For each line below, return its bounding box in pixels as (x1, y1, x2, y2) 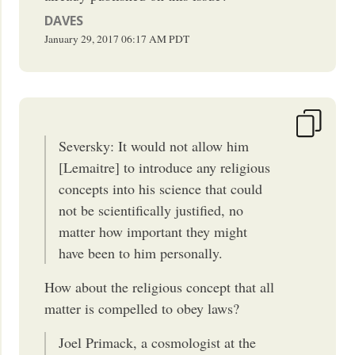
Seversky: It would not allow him (59, 136, 250, 155)
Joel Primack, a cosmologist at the (59, 332, 257, 352)
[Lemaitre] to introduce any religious (59, 157, 271, 177)
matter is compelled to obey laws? (44, 298, 240, 318)
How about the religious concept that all (44, 277, 275, 296)
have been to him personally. (59, 242, 223, 262)
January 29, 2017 (44, 31, 120, 46)
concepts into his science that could (59, 178, 263, 198)
